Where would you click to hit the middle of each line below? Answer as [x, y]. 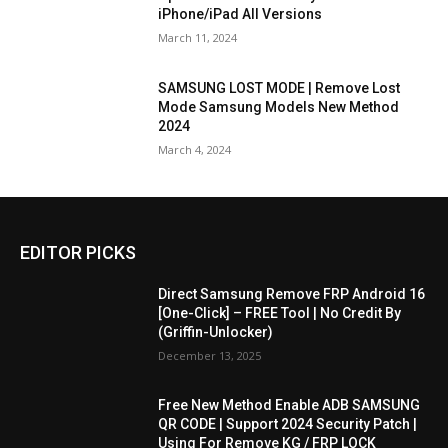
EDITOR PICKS [78, 252]
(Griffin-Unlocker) [216, 331]
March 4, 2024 [195, 150]
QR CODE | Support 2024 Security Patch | [288, 424]
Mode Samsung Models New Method [279, 107]
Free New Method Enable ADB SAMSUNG [289, 405]
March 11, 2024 [198, 38]
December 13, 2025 [210, 355]
